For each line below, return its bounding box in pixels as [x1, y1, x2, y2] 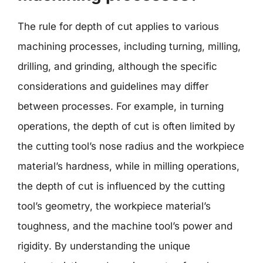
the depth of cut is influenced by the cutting [18, 180, 225, 192]
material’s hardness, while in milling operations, [18, 160, 240, 172]
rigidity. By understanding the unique [18, 240, 190, 252]
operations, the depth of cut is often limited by [18, 120, 235, 132]
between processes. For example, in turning [18, 100, 224, 112]
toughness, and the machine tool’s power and [18, 220, 232, 232]
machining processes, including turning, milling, [18, 40, 241, 52]
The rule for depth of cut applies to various [18, 20, 219, 32]
